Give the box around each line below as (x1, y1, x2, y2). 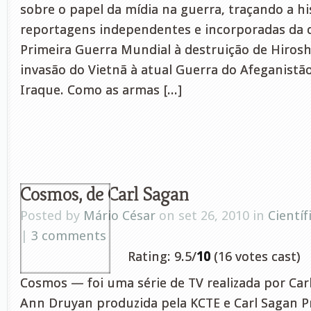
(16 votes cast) (210, 249, 300, 264)
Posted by (20, 208, 83, 224)
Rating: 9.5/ (128, 249, 196, 264)
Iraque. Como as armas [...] (20, 82, 182, 98)
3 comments (31, 228, 106, 244)
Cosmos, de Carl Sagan (20, 180, 189, 206)
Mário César (83, 208, 155, 224)
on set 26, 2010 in (155, 208, 268, 224)
